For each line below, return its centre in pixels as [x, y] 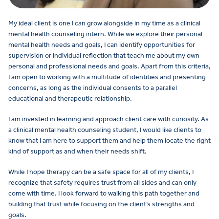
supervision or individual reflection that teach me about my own [104, 55]
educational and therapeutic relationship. [70, 99]
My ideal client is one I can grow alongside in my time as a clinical [104, 23]
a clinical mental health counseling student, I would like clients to [105, 130]
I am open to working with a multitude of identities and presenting [107, 77]
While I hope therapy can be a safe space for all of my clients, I [101, 172]
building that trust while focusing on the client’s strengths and [101, 204]
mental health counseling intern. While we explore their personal [105, 34]
